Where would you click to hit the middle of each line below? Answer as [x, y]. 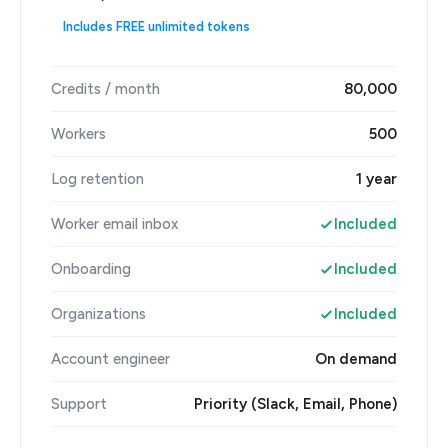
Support [79, 404]
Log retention [97, 179]
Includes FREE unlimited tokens [156, 26]
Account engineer [110, 359]
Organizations [98, 314]
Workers [78, 134]
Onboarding [91, 269]
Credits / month [105, 89]
